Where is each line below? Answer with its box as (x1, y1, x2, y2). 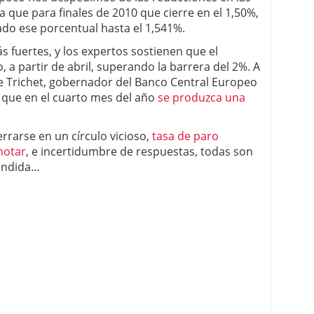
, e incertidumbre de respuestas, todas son (26, 144, 253, 159)
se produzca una (158, 90, 245, 105)
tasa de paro (152, 128, 219, 144)
